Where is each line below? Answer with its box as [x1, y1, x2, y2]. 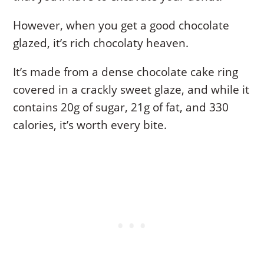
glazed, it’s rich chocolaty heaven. [13, 35, 189, 51]
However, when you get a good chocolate [13, 17, 230, 33]
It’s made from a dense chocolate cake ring [13, 64, 239, 80]
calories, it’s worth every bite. [13, 117, 167, 133]
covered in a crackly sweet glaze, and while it [13, 81, 250, 97]
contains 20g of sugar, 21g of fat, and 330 [13, 99, 229, 115]
